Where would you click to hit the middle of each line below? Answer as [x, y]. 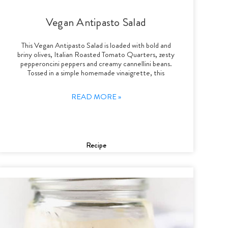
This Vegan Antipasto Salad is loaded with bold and [96, 45]
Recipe [96, 145]
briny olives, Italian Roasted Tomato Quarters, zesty [96, 54]
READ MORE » [96, 96]
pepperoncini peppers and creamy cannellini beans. [96, 63]
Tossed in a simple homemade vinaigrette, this [96, 73]
